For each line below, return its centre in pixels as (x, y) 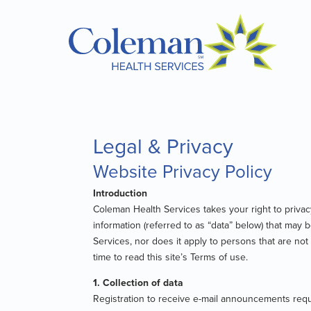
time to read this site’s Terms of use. (171, 257)
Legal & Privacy (163, 145)
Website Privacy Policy (183, 170)
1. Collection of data (138, 282)
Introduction (120, 193)
